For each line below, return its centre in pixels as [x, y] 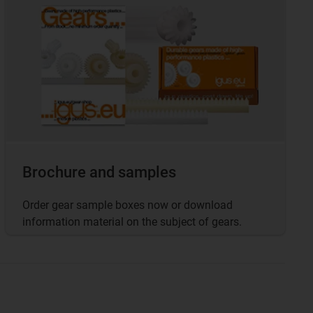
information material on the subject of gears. [132, 221]
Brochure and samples [99, 172]
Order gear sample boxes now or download [128, 205]
